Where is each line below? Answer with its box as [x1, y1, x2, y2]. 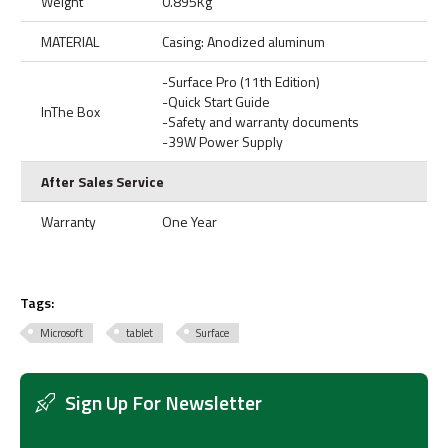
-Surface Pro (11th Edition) [162, 70, 320, 92]
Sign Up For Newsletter [65, 386, 262, 418]
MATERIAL [41, 30, 99, 52]
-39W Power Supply [162, 130, 283, 152]
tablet [126, 324, 153, 341]
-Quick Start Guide [162, 90, 270, 112]
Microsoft [40, 324, 83, 341]
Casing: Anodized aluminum [162, 30, 325, 52]
